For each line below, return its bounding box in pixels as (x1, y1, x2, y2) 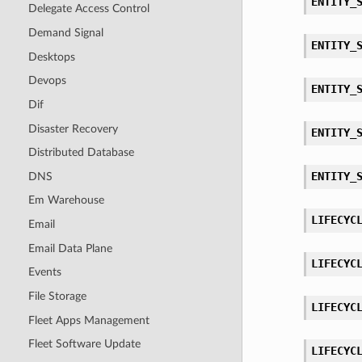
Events (27, 266, 61, 279)
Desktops (27, 50, 75, 63)
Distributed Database (27, 146, 134, 159)
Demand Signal (27, 27, 103, 40)
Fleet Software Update (27, 338, 141, 351)
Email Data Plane (27, 242, 112, 255)
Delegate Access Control (27, 2, 149, 15)
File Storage (27, 289, 86, 302)
